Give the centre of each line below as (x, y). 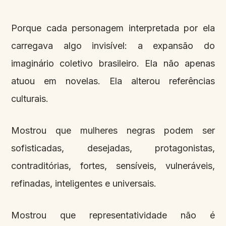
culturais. (30, 99)
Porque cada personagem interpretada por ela (113, 28)
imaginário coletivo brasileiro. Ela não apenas (113, 64)
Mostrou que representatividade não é (113, 215)
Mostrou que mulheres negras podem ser (113, 131)
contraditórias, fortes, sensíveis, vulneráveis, (113, 166)
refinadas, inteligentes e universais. (84, 184)
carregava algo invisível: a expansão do (113, 46)
